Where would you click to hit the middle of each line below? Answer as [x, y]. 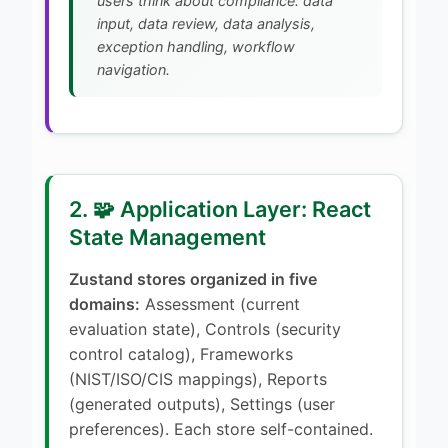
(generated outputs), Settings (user [202, 403]
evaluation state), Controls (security [205, 328]
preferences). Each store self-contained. [221, 428]
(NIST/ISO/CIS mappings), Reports [198, 378]
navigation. [133, 69]
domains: [104, 303]
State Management [167, 236]
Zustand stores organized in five [193, 278]
